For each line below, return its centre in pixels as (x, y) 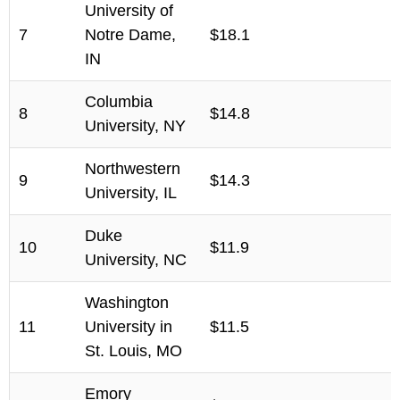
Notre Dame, (130, 34)
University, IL (131, 192)
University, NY (135, 125)
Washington (127, 302)
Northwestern (133, 168)
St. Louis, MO (133, 350)
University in (129, 326)
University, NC (136, 259)
